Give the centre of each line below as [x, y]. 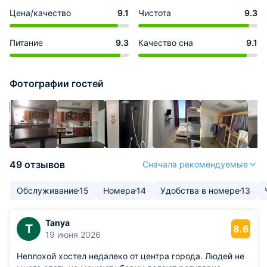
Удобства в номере [200, 190]
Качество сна [166, 43]
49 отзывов [37, 164]
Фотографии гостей [57, 83]
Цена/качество [40, 13]
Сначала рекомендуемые [195, 164]
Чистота [155, 13]
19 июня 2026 [73, 235]
